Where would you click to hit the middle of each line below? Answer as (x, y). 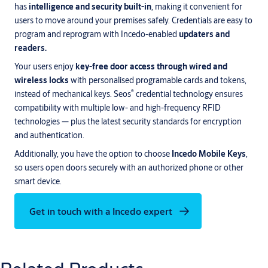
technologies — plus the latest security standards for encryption (128, 122)
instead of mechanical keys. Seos (73, 94)
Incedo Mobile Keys (209, 154)
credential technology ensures (188, 94)
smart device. (38, 182)
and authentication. (49, 135)
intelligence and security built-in (90, 7)
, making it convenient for (197, 7)
